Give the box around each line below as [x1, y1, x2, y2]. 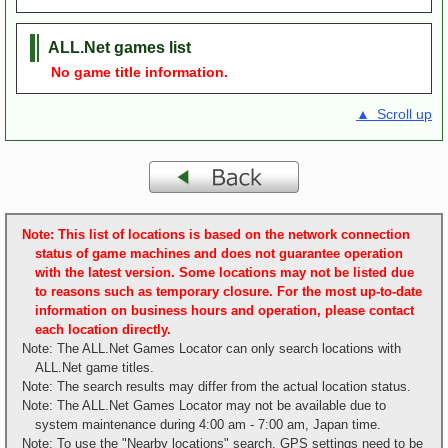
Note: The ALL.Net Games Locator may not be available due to [22, 398, 386, 413]
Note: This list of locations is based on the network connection [22, 227, 410, 242]
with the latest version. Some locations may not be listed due [35, 265, 414, 280]
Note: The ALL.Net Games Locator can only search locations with [22, 341, 401, 356]
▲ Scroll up [356, 106, 432, 122]
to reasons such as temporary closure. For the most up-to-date [35, 284, 422, 299]
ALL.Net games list [48, 39, 191, 56]
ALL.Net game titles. [35, 360, 154, 375]
